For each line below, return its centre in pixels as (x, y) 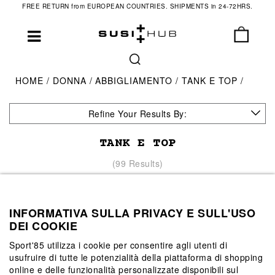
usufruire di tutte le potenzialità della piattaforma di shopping (136, 257)
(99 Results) (137, 163)
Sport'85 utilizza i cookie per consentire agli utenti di (118, 245)
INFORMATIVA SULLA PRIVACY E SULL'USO (132, 213)
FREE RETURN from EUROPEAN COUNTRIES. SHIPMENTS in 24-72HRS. (137, 6)
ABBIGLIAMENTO (135, 80)
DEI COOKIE (43, 226)
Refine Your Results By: (137, 114)
